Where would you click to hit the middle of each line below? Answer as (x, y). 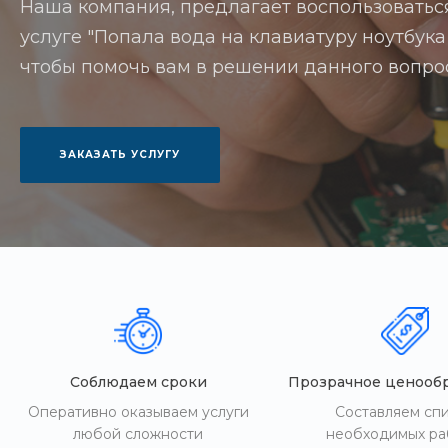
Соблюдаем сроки (138, 382)
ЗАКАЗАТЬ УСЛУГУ (120, 154)
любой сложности (138, 434)
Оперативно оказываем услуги (138, 412)
